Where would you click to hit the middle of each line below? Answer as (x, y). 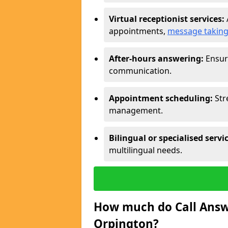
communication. (140, 71)
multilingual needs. (146, 150)
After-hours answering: (156, 59)
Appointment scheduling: (161, 98)
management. (136, 110)
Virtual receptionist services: (168, 19)
